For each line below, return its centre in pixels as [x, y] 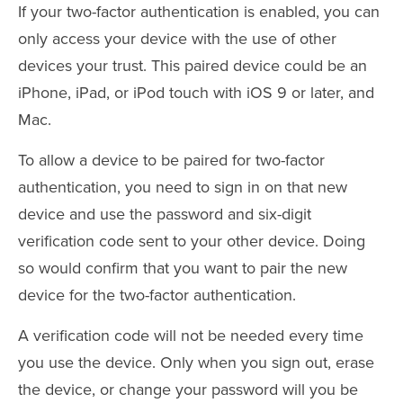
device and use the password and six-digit [165, 215]
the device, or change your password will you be [188, 390]
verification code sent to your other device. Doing [192, 242]
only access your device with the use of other [177, 39]
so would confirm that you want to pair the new [183, 269]
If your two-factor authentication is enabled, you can [199, 12]
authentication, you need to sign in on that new [183, 188]
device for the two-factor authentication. [157, 296]
